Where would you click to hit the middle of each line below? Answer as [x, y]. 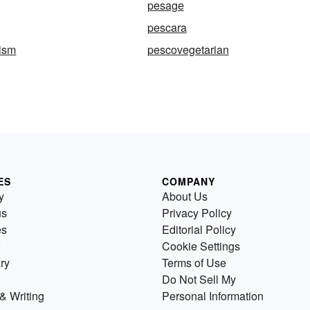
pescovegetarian [188, 50]
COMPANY [189, 182]
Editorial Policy [199, 230]
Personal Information [213, 296]
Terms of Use [194, 263]
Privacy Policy [197, 213]
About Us [185, 197]
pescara [167, 28]
